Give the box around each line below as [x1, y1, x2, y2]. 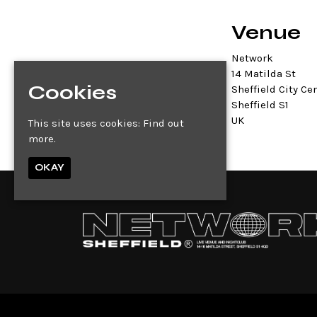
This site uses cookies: [28, 116, 143, 129]
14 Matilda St [231, 67, 296, 80]
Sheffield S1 [231, 98, 289, 111]
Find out [143, 116, 184, 129]
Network [231, 52, 273, 64]
